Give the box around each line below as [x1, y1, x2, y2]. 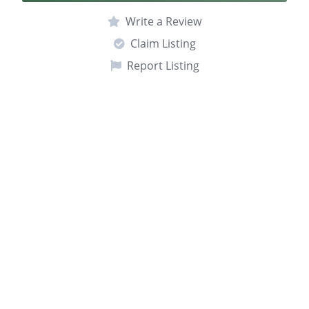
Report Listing [126, 57, 199, 73]
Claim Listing [130, 35, 196, 51]
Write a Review [126, 13, 201, 29]
